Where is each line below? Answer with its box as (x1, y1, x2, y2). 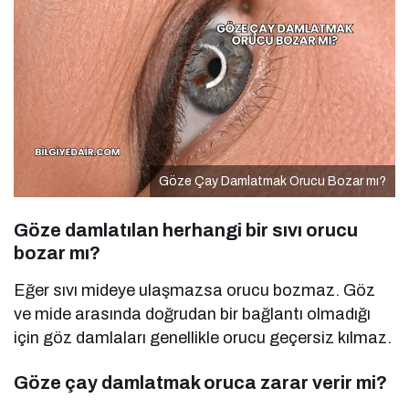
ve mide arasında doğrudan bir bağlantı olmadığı (14, 304, 372, 323)
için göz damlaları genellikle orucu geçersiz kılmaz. (14, 328, 393, 347)
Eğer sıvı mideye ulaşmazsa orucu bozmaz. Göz (14, 280, 376, 299)
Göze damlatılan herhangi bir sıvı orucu (14, 219, 358, 240)
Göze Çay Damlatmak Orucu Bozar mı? (159, 173, 386, 188)
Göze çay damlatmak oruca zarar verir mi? (14, 372, 387, 393)
